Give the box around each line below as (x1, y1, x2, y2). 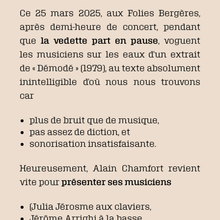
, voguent (158, 35, 200, 45)
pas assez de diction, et (29, 126, 130, 137)
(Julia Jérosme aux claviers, (29, 201, 151, 211)
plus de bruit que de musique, (29, 114, 159, 125)
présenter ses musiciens (61, 176, 171, 187)
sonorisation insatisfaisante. (29, 138, 156, 148)
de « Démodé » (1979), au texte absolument (20, 62, 200, 73)
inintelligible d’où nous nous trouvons (20, 76, 200, 86)
